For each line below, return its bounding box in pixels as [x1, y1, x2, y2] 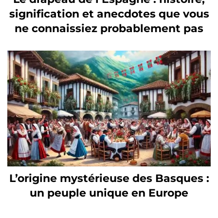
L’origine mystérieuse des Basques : [9, 171, 209, 185]
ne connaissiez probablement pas [15, 22, 203, 36]
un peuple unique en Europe [30, 186, 188, 200]
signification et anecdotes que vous [9, 7, 209, 21]
